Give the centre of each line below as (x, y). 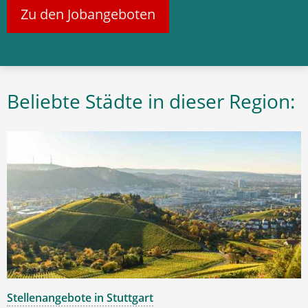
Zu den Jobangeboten (88, 14)
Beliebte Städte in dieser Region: (151, 101)
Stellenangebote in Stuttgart (80, 298)
